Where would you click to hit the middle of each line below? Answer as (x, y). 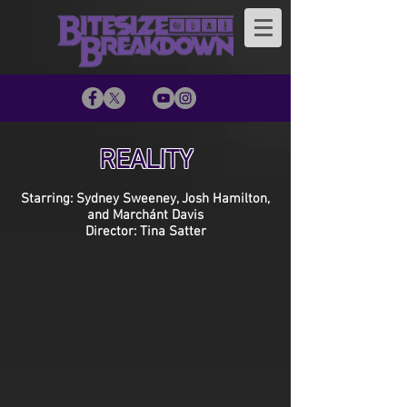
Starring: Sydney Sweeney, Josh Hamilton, (145, 199)
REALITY (145, 161)
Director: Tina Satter (145, 232)
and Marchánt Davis (145, 215)
